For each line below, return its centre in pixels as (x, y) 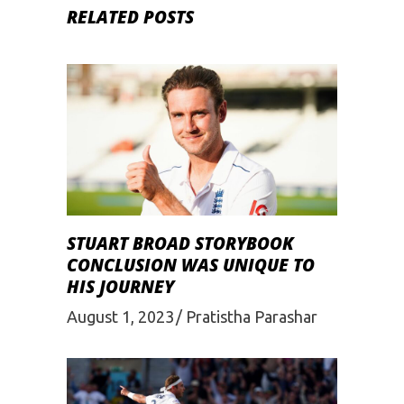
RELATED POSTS (130, 17)
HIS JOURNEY (120, 287)
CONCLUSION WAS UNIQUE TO (191, 266)
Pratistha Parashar (252, 316)
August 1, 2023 (120, 316)
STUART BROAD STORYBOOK (180, 244)
